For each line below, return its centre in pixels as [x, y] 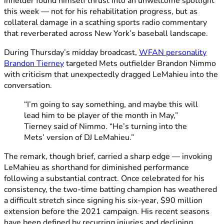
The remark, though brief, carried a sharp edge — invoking [108, 157]
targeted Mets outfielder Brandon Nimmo [140, 64]
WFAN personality [173, 53]
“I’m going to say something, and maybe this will [111, 105]
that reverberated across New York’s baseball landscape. [106, 34]
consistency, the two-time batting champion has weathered [110, 190]
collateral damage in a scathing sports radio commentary [105, 23]
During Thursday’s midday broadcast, [71, 53]
